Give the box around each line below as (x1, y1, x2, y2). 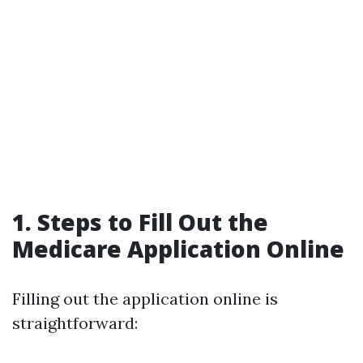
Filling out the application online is (12, 288, 278, 309)
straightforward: (12, 313, 138, 333)
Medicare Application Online (12, 233, 344, 264)
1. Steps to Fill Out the (12, 207, 268, 237)
